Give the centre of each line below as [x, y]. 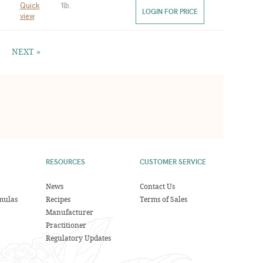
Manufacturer [70, 212]
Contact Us [157, 186]
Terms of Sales [163, 199]
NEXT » [26, 51]
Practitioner [66, 225]
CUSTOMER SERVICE [173, 161]
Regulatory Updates [79, 238]
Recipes [58, 199]
